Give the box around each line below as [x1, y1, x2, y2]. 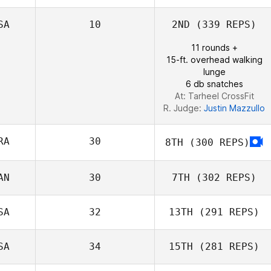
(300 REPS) [183, 136, 250, 148]
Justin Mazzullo [204, 103, 265, 113]
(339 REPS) [190, 19, 256, 30]
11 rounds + [191, 42, 238, 53]
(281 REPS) [193, 241, 260, 252]
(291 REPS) [193, 206, 260, 218]
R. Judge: [163, 103, 204, 113]
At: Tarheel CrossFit [174, 91, 254, 101]
